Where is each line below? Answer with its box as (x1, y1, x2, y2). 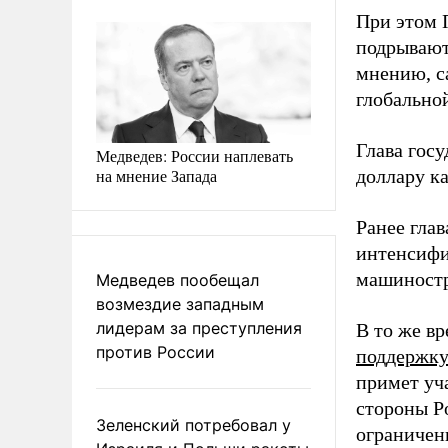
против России (96, 341, 215, 362)
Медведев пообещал (96, 269, 259, 290)
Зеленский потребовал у (96, 414, 291, 435)
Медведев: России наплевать (96, 144, 293, 166)
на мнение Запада (96, 164, 217, 186)
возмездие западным (96, 293, 264, 314)
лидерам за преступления (96, 317, 302, 338)
